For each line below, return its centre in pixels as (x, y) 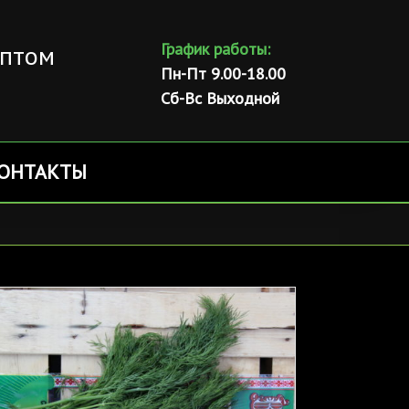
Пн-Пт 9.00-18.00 (223, 73)
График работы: (215, 48)
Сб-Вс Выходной (220, 98)
